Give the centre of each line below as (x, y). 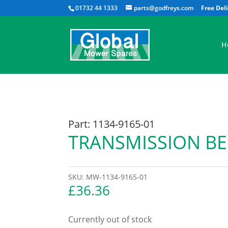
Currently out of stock (110, 219)
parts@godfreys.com (164, 8)
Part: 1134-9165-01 (112, 124)
